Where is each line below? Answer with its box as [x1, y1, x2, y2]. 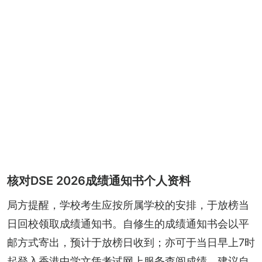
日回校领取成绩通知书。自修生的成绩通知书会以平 [7, 217, 249, 230]
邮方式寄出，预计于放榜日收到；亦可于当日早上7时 [7, 236, 255, 249]
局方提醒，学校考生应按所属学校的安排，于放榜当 [7, 198, 249, 211]
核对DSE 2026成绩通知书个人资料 [7, 173, 191, 188]
